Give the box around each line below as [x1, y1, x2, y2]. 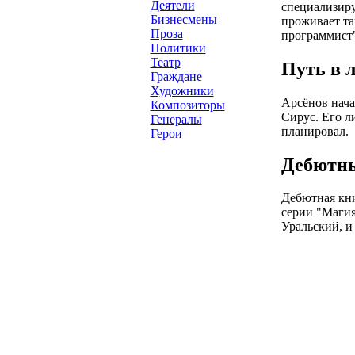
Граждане [150, 70, 202, 83]
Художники [150, 84, 214, 97]
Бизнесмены [150, 13, 217, 26]
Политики [150, 41, 206, 55]
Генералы [150, 113, 202, 126]
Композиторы [150, 98, 225, 112]
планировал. [281, 124, 349, 138]
